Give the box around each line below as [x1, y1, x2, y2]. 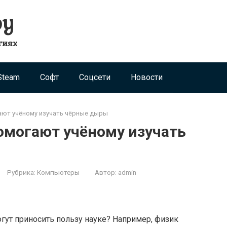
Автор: [95, 168, 117, 176]
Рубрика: [7, 168, 35, 176]
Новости [131, 72, 163, 82]
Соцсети [79, 72, 110, 82]
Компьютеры [37, 168, 80, 176]
